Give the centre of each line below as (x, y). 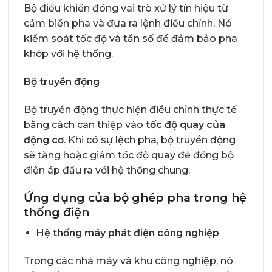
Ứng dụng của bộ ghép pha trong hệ (135, 198)
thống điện (56, 212)
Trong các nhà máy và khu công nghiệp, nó (128, 260)
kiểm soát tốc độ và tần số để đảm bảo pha (131, 39)
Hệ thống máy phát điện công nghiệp (127, 233)
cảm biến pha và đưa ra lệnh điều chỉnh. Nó (128, 24)
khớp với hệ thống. (68, 54)
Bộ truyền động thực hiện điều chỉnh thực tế (130, 109)
